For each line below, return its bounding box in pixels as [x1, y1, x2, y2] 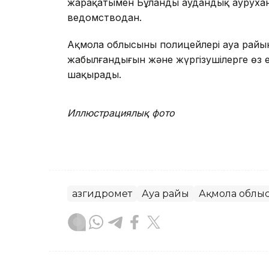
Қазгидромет [72, 188, 132, 200]
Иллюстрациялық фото [67, 107, 175, 119]
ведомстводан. [67, 11, 142, 24]
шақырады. [67, 68, 121, 81]
